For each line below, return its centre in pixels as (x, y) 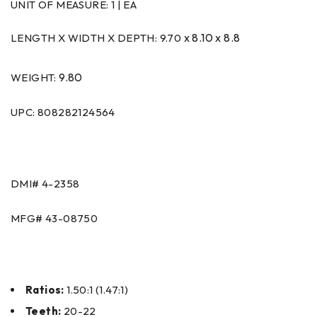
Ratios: (45, 289)
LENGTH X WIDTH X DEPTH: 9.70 (96, 38)
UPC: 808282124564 (63, 112)
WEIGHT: (35, 77)
